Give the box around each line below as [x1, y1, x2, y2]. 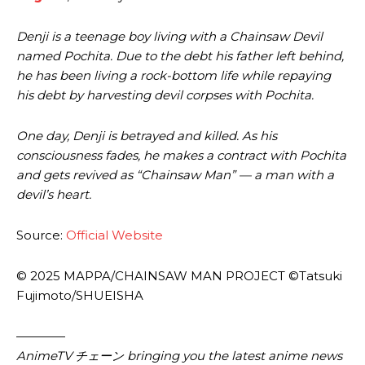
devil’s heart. [16, 186, 95, 202]
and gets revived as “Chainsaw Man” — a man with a [16, 166, 334, 182]
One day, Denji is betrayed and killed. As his [16, 127, 277, 143]
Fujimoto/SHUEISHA [16, 287, 143, 303]
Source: [16, 226, 66, 243]
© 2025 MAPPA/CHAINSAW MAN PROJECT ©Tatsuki [16, 267, 342, 284]
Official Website [66, 226, 163, 243]
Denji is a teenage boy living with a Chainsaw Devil [16, 28, 323, 44]
